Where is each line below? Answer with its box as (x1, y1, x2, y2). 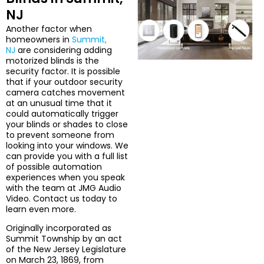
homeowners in (6, 33, 72, 45)
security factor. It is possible (6, 65, 120, 77)
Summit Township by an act (6, 232, 122, 245)
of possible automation (6, 160, 102, 173)
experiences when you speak (6, 171, 125, 183)
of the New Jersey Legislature (6, 243, 126, 255)
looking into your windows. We (6, 139, 128, 151)
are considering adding (15, 44, 112, 56)
